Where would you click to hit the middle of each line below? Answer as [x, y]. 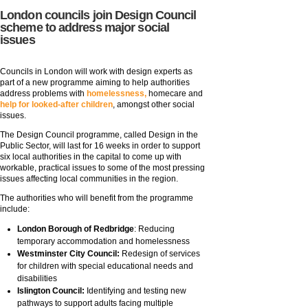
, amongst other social [154, 105]
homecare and [175, 94]
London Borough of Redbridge [76, 229]
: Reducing [154, 229]
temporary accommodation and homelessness [103, 242]
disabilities [37, 279]
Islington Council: [52, 291]
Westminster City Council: [69, 254]
